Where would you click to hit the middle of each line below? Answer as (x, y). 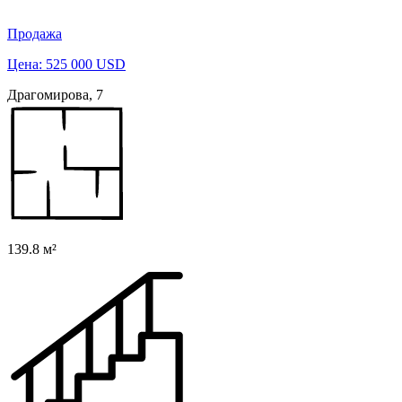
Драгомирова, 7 (55, 95)
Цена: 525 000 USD (66, 65)
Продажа (35, 34)
